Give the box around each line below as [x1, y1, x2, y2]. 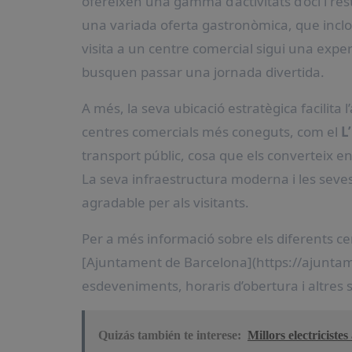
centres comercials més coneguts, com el [82, 123, 341, 141]
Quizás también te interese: [98, 328, 241, 342]
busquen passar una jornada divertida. [82, 63, 324, 81]
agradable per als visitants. [82, 193, 249, 211]
